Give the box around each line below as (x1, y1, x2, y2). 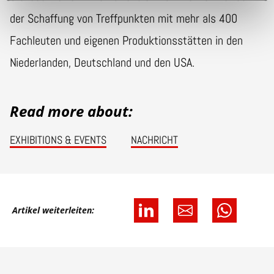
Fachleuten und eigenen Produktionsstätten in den (10, 32, 243, 48)
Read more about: (10, 100, 133, 121)
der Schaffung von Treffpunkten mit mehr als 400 (10, 10, 237, 26)
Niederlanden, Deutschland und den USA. (10, 54, 194, 70)
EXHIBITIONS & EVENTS (10, 132, 106, 147)
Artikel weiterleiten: (12, 204, 95, 216)
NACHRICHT (131, 132, 178, 147)
